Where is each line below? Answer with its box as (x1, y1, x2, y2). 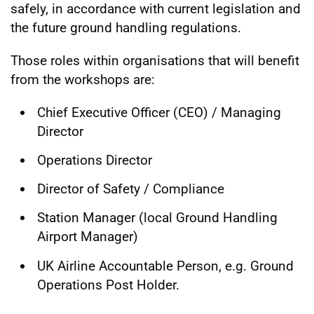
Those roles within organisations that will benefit (11, 52, 299, 69)
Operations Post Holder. (37, 276, 179, 293)
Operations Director (37, 151, 152, 168)
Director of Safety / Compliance (37, 181, 224, 197)
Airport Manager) (37, 228, 138, 245)
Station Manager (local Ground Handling (37, 210, 278, 226)
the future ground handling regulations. (11, 19, 241, 36)
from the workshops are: (11, 71, 155, 88)
